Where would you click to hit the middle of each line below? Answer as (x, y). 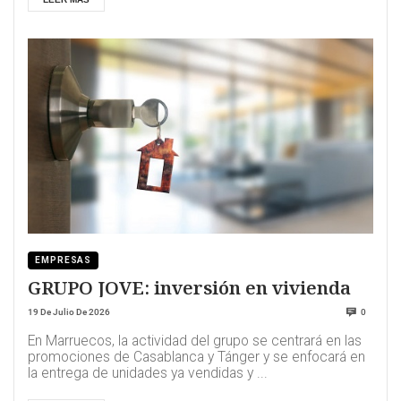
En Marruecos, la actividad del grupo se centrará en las (195, 341)
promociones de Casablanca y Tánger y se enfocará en (196, 358)
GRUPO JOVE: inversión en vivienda (189, 288)
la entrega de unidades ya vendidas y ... (148, 374)
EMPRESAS (64, 260)
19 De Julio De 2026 (69, 312)
